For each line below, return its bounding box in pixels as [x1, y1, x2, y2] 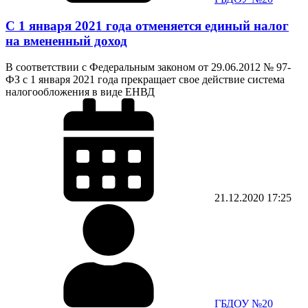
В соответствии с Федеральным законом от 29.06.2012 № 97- [5, 61, 291, 74]
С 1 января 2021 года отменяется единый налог [5, 18, 289, 33]
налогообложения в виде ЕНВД [5, 86, 155, 98]
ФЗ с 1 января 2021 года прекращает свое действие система [5, 74, 285, 86]
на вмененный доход [5, 33, 127, 48]
